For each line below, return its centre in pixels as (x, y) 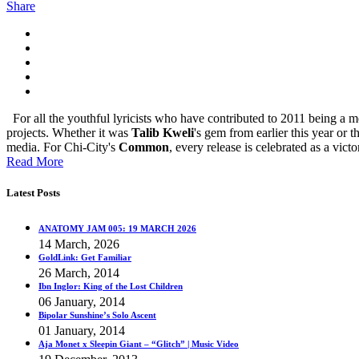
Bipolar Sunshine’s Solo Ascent (97, 315)
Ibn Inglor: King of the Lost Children (111, 286)
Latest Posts (33, 192)
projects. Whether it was (69, 132)
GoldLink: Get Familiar (85, 257)
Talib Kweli (163, 132)
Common (142, 147)
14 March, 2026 (79, 244)
